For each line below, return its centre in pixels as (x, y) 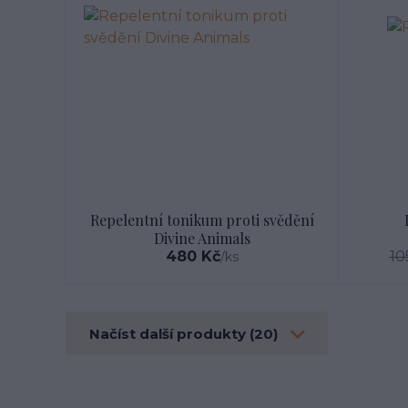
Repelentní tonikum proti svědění (202, 219)
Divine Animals (202, 238)
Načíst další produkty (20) (185, 333)
